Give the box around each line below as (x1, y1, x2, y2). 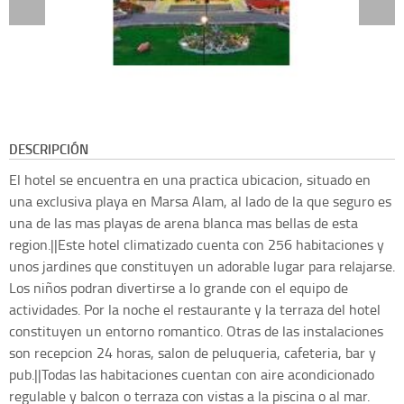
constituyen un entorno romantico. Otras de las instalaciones (9, 321, 383, 342)
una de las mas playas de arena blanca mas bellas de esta (9, 213, 358, 234)
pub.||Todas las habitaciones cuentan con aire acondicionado (9, 364, 374, 385)
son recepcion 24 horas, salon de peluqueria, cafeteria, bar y (9, 343, 376, 363)
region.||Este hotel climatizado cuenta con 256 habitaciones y (9, 234, 384, 255)
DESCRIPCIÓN (9, 139, 88, 160)
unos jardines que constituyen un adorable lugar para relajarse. (9, 256, 395, 277)
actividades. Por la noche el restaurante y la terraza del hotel (9, 299, 381, 320)
